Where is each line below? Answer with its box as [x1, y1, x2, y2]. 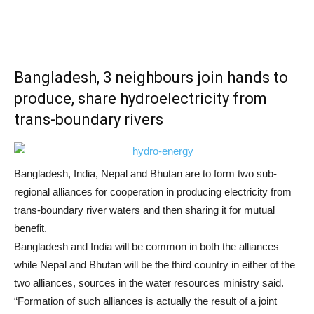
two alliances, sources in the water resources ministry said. [14, 277, 284, 289]
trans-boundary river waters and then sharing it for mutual [14, 204, 275, 216]
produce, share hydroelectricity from [14, 90, 267, 107]
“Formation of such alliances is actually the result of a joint [14, 295, 277, 307]
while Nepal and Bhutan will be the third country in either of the [14, 259, 295, 271]
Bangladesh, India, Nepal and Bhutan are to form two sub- [14, 168, 277, 179]
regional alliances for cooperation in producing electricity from [14, 186, 292, 198]
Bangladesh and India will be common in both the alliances [14, 240, 279, 252]
